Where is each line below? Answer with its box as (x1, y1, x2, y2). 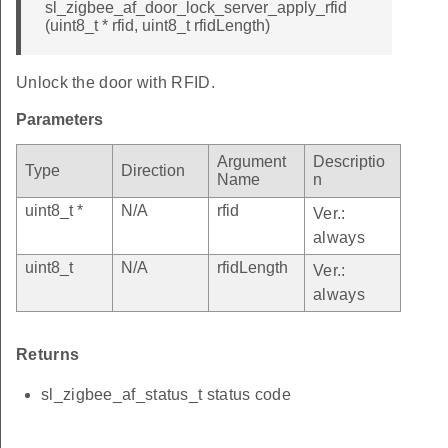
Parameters (16, 110, 103, 128)
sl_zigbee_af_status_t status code (41, 385, 291, 403)
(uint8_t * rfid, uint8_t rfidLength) (45, 16, 270, 34)
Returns (16, 345, 80, 363)
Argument (217, 152, 286, 170)
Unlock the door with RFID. (16, 73, 215, 91)
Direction (121, 161, 185, 179)
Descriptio (313, 152, 385, 170)
